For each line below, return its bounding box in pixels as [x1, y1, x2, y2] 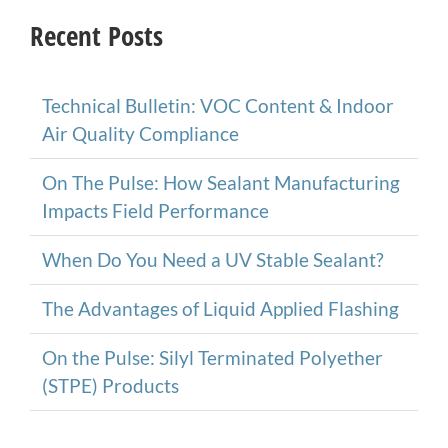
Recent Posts [30, 16, 163, 54]
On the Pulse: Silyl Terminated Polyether [42, 345, 383, 369]
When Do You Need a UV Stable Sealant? [42, 247, 384, 271]
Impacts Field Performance [42, 198, 269, 222]
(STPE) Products [42, 373, 179, 397]
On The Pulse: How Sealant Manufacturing [42, 170, 400, 194]
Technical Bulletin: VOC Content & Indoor [42, 93, 394, 117]
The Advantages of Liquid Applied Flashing [42, 296, 399, 320]
